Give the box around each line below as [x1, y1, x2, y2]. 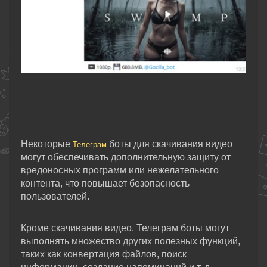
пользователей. [21, 191, 89, 202]
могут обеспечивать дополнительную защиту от [21, 152, 231, 163]
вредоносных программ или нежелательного [21, 165, 219, 176]
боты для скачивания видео [107, 139, 232, 150]
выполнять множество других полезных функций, [21, 236, 240, 247]
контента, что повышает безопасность [21, 178, 190, 189]
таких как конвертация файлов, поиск [21, 249, 187, 260]
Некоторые [21, 139, 73, 150]
